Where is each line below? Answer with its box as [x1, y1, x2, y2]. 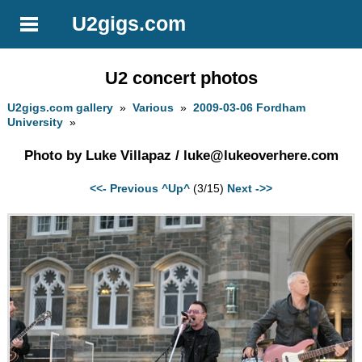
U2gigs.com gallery [7, 101, 114, 115]
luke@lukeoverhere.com [183, 147, 339, 163]
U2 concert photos [104, 67, 258, 88]
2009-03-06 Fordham [193, 101, 306, 115]
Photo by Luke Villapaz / [23, 147, 183, 163]
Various [133, 101, 175, 115]
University [7, 116, 64, 129]
